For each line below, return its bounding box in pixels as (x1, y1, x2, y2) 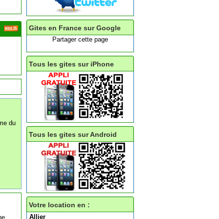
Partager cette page (52, 36, 108, 43)
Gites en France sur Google (29, 24, 121, 32)
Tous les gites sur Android (29, 131, 117, 138)
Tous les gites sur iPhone (29, 60, 114, 68)
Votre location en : (29, 201, 90, 209)
